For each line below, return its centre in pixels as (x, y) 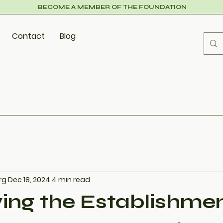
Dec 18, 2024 (29, 179)
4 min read (71, 179)
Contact (28, 36)
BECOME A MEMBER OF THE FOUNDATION (112, 7)
